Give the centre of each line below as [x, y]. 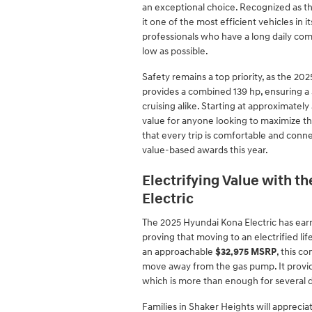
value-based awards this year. [205, 150]
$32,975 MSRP [246, 252]
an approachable [179, 252]
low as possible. [175, 51]
